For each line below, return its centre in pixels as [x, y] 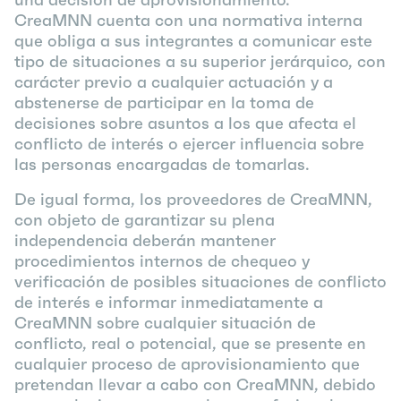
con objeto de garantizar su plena [145, 220]
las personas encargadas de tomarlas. [162, 164]
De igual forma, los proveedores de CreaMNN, [193, 199]
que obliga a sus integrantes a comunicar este [193, 41]
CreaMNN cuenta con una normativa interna [188, 20]
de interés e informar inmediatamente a [169, 302]
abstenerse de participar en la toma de [164, 102]
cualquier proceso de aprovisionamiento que [187, 364]
